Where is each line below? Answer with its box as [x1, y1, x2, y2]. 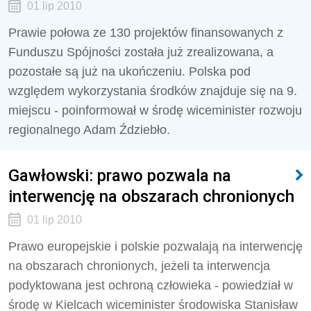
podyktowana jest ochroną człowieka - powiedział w [8, 278, 293, 292]
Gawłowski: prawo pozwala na [8, 165, 231, 185]
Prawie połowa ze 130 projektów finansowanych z [8, 26, 283, 40]
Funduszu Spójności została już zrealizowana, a [8, 45, 274, 59]
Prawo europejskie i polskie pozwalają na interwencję [8, 239, 303, 253]
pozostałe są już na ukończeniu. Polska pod [8, 65, 251, 78]
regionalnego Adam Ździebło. [8, 123, 170, 137]
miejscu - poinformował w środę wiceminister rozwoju [8, 103, 302, 117]
